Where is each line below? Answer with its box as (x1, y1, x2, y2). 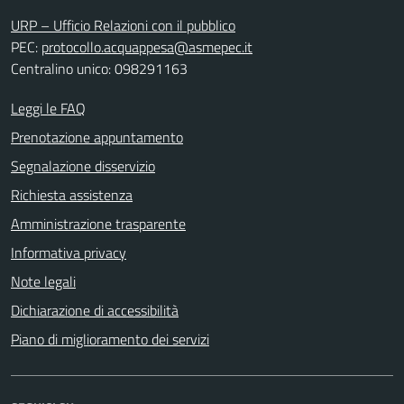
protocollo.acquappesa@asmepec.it (41, 36, 252, 58)
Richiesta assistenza (11, 184, 133, 206)
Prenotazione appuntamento (11, 126, 183, 148)
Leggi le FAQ (11, 97, 86, 119)
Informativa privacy (11, 242, 126, 263)
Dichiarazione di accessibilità (11, 299, 179, 321)
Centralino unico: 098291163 (11, 58, 188, 79)
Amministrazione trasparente (11, 213, 186, 234)
